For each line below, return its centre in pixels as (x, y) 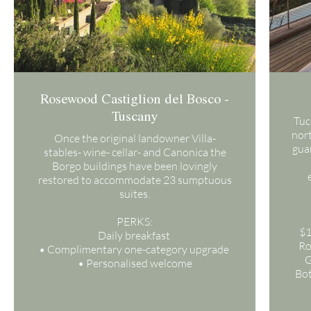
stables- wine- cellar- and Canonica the (135, 152)
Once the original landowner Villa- (135, 138)
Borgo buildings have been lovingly (135, 166)
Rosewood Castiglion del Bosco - (135, 98)
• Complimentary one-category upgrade (135, 249)
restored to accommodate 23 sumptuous (135, 180)
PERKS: (135, 221)
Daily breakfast (135, 235)
